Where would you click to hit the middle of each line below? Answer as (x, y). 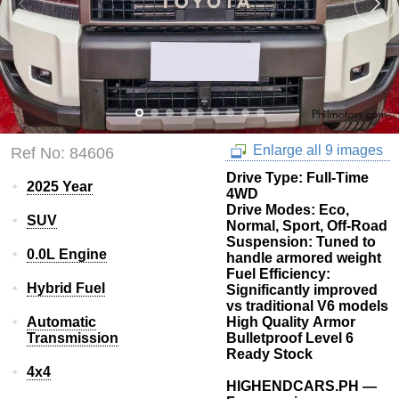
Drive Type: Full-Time (297, 178)
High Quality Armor (293, 322)
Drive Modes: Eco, (288, 210)
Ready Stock (271, 354)
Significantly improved (302, 290)
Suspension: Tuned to (301, 242)
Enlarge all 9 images (316, 150)
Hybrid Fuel (66, 289)
